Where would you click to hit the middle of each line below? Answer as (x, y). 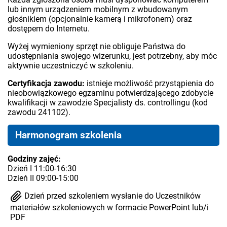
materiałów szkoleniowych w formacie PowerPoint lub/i (109, 207)
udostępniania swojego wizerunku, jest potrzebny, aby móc (112, 56)
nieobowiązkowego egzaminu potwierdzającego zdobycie (110, 93)
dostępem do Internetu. (49, 28)
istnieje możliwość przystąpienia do (149, 83)
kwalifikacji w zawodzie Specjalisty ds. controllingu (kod (108, 102)
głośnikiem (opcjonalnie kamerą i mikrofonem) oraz (100, 19)
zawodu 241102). (39, 112)
